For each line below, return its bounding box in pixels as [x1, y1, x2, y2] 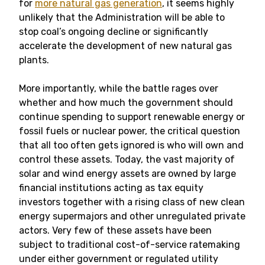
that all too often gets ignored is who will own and [19, 140, 244, 151]
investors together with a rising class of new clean [19, 196, 245, 208]
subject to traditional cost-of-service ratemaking [19, 239, 240, 250]
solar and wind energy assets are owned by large [19, 168, 236, 179]
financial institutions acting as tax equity [19, 182, 203, 193]
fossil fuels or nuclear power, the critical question [19, 125, 240, 137]
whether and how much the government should [19, 97, 233, 108]
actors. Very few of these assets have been [19, 225, 212, 236]
